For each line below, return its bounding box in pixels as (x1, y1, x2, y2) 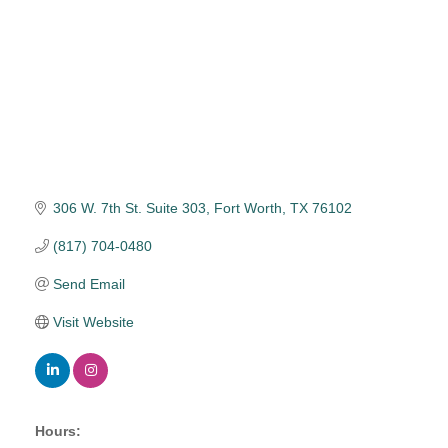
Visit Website (52, 314, 134, 331)
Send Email (52, 276, 125, 293)
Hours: (35, 423, 81, 440)
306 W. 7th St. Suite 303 (52, 200, 206, 217)
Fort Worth (213, 200, 282, 217)
